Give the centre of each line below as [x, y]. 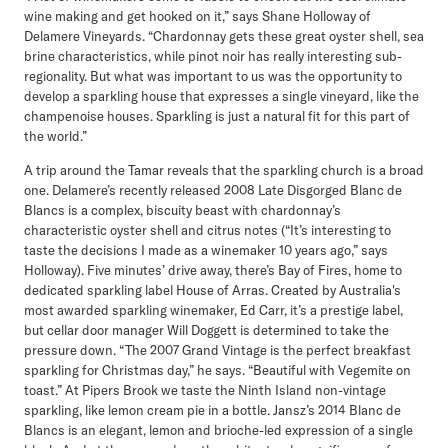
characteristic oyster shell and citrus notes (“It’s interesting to [207, 230]
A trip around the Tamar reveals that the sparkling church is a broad [224, 170]
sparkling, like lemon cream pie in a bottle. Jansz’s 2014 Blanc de [212, 410]
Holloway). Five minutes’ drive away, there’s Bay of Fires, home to [213, 270]
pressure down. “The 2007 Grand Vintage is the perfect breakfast [217, 350]
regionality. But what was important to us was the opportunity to [213, 76]
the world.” [55, 136]
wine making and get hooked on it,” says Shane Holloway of [197, 16]
